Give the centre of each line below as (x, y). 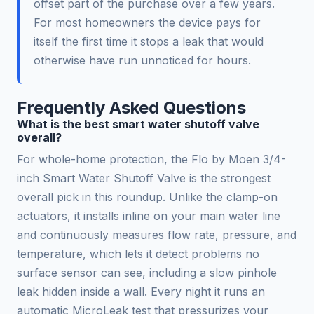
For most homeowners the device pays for (147, 23)
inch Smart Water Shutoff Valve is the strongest (144, 178)
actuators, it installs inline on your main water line (149, 216)
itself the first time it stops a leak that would (149, 42)
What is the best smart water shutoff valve (138, 124)
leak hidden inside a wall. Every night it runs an (141, 292)
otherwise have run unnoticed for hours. (142, 61)
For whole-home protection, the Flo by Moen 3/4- (151, 159)
